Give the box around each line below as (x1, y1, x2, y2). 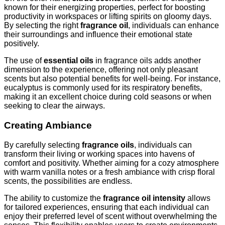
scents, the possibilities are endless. (4, 176, 132, 185)
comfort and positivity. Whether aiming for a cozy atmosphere (4, 158, 219, 167)
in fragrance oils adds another (93, 56, 201, 65)
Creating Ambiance (4, 120, 92, 131)
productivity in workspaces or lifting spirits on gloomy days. (4, 12, 211, 21)
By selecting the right (4, 21, 80, 30)
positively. (4, 39, 39, 48)
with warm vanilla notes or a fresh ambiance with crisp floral (4, 167, 215, 176)
